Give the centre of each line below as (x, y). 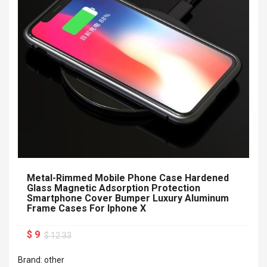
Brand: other (41, 260)
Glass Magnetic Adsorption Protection (114, 188)
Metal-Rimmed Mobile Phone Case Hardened (128, 178)
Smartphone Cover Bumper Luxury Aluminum (128, 198)
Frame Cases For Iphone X (86, 208)
